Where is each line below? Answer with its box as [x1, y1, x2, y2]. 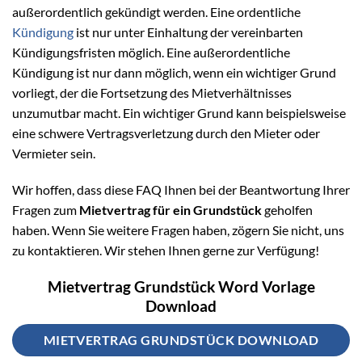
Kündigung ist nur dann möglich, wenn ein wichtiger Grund [12, 64, 336, 80]
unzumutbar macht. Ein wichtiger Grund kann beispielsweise [12, 104, 346, 120]
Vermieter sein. [12, 145, 95, 161]
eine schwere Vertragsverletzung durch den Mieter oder [12, 124, 320, 141]
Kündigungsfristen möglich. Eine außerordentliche [12, 44, 290, 60]
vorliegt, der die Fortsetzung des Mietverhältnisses [12, 84, 292, 100]
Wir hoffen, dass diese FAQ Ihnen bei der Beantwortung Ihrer [12, 182, 350, 198]
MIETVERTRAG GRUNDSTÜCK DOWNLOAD [43, 331, 319, 347]
